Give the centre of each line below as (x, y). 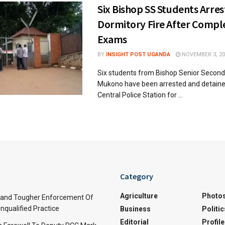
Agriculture (139, 196)
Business (135, 209)
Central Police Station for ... (140, 95)
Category (137, 176)
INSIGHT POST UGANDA (138, 54)
